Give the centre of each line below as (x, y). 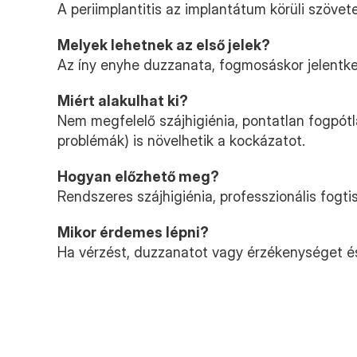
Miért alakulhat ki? (123, 101)
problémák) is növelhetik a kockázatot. (181, 141)
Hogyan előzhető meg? (138, 177)
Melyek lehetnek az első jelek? (164, 45)
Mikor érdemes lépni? (133, 232)
